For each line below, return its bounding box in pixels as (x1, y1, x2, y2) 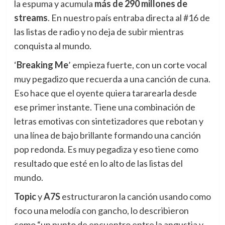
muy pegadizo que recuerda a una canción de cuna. (14, 73, 210, 84)
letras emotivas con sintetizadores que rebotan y (14, 116, 203, 127)
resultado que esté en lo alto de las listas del (14, 158, 183, 169)
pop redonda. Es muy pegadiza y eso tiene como (14, 144, 198, 155)
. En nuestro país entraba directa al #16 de (47, 12, 210, 23)
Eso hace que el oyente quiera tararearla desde (14, 87, 197, 98)
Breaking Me (16, 59, 68, 70)
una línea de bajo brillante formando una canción (14, 130, 201, 141)
